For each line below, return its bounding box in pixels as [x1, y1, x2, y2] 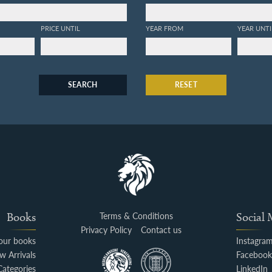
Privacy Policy [80, 224, 132, 236]
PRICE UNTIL [41, 23, 81, 33]
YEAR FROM [145, 23, 183, 33]
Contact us [140, 224, 182, 236]
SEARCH [67, 80, 98, 90]
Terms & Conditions [99, 210, 173, 222]
